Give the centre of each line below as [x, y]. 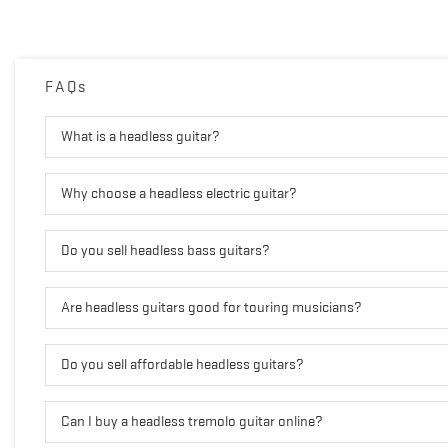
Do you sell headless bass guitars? [165, 250]
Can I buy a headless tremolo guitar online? [191, 421]
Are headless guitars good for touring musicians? [211, 307]
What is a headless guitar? [140, 136]
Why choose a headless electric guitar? [178, 193]
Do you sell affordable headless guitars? [182, 364]
